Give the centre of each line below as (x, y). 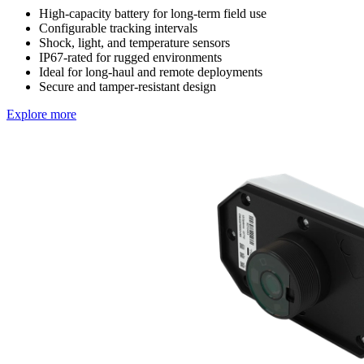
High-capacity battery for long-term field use (153, 14)
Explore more (41, 115)
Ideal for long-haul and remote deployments (151, 72)
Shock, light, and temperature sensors (134, 43)
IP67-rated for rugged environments (130, 58)
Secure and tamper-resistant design (128, 87)
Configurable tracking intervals (118, 28)
